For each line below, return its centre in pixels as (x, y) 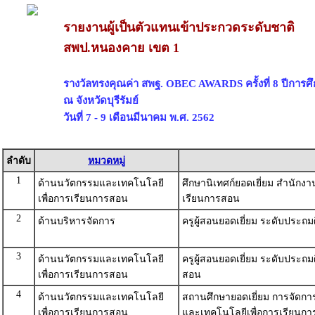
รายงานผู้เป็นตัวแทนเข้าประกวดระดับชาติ (179, 27)
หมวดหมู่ (107, 161)
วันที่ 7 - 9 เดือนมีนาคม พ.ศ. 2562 (139, 117)
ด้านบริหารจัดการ (77, 221)
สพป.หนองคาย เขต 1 (121, 48)
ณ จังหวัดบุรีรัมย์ (101, 100)
